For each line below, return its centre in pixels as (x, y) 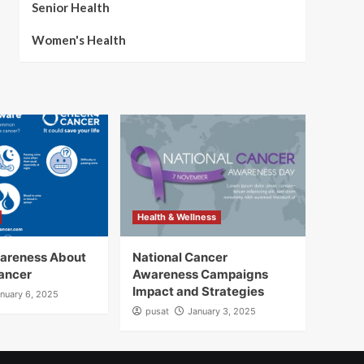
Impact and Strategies (198, 291)
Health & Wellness (177, 217)
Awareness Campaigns (200, 274)
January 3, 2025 (222, 311)
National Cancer (180, 257)
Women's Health (78, 40)
